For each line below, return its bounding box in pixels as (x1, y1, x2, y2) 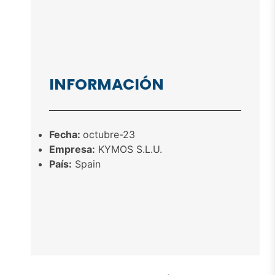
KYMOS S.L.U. (95, 143, 162, 155)
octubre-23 (83, 128, 135, 141)
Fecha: (49, 128, 83, 141)
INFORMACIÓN (49, 74, 164, 96)
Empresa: (49, 143, 95, 155)
